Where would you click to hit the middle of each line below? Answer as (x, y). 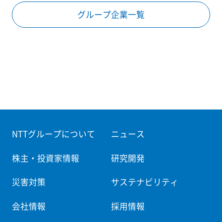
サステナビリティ (145, 182)
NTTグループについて (53, 134)
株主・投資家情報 (45, 158)
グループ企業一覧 (111, 15)
